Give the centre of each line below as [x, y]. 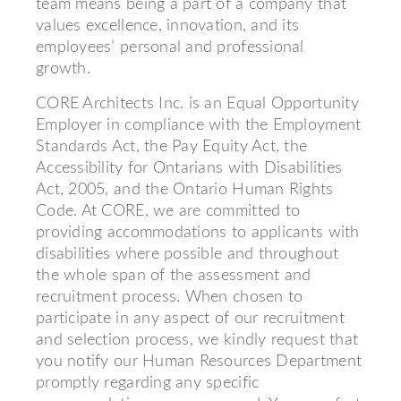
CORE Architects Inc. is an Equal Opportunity [197, 104]
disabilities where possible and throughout [188, 254]
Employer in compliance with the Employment [199, 125]
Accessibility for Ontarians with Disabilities [189, 168]
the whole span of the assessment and [174, 276]
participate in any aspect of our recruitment [190, 319]
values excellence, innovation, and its [168, 26]
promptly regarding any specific [148, 383]
